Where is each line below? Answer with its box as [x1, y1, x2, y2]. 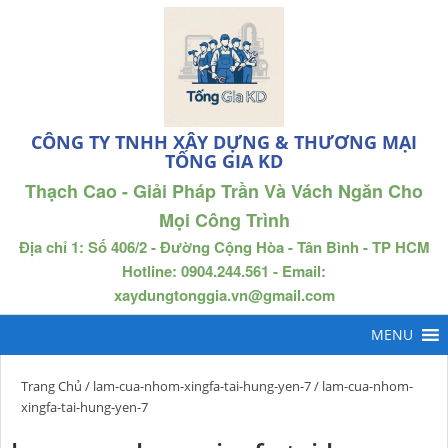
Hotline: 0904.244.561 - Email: [122, 260, 326, 282]
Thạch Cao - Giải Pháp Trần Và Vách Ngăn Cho [25, 178, 423, 204]
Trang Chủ [21, 377, 82, 395]
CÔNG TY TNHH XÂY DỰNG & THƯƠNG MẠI [31, 130, 417, 154]
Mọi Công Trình [158, 207, 290, 233]
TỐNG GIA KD [165, 149, 283, 173]
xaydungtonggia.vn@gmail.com [113, 284, 335, 306]
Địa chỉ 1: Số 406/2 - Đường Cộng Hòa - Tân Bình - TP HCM [18, 236, 430, 258]
